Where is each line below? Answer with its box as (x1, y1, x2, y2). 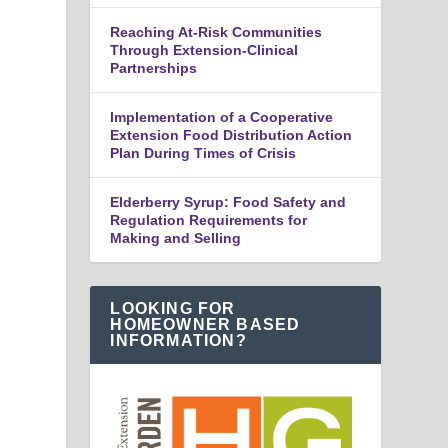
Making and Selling (110, 229, 242, 246)
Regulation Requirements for (110, 211, 308, 228)
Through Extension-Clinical (110, 41, 299, 58)
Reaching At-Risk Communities (110, 23, 323, 40)
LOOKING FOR (110, 299, 236, 317)
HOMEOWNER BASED (110, 315, 301, 333)
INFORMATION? (110, 331, 247, 349)
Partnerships (110, 59, 198, 76)
